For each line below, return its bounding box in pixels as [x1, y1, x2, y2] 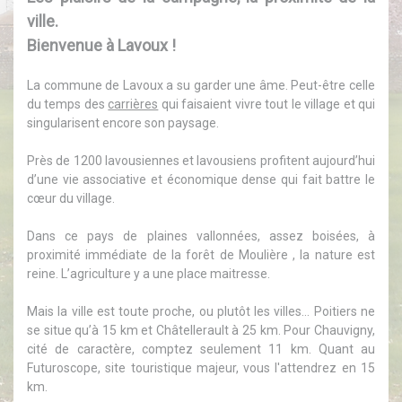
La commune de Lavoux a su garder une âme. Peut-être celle [27, 77, 375, 92]
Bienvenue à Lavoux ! [27, 35, 176, 55]
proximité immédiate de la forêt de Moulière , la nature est [27, 247, 375, 262]
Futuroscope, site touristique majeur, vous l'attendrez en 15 [27, 360, 375, 375]
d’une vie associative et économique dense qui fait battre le [27, 171, 375, 187]
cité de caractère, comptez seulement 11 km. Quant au [27, 341, 375, 356]
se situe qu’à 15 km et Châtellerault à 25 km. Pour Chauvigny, [27, 322, 375, 337]
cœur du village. [27, 190, 115, 205]
